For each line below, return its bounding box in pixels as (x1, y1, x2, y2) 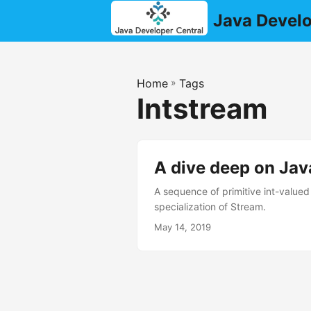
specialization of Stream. (154, 201, 266, 212)
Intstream (137, 92, 267, 126)
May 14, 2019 (154, 221, 211, 233)
